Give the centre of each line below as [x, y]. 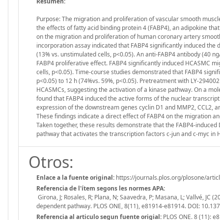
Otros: [51, 162]
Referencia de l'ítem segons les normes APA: [101, 188]
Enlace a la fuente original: [75, 177]
